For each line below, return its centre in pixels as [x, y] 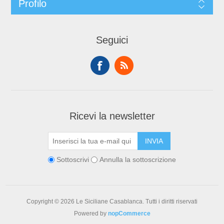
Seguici [112, 40]
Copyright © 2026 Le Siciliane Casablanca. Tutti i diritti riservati [112, 202]
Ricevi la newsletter [112, 116]
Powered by [91, 214]
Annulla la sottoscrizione [138, 160]
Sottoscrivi [73, 160]
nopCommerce [129, 214]
